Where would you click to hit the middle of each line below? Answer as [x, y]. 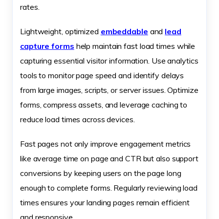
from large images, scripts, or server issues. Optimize [109, 90]
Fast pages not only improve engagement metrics [106, 143]
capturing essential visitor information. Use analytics [109, 60]
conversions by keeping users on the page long [101, 173]
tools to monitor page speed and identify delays [102, 75]
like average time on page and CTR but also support [109, 158]
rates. [30, 7]
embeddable [124, 31]
